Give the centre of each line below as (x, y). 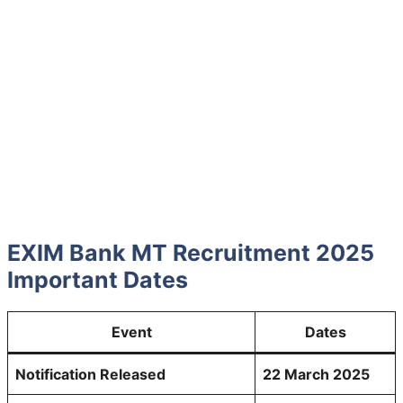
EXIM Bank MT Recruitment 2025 (191, 252)
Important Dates (98, 279)
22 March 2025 (316, 374)
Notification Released (90, 374)
